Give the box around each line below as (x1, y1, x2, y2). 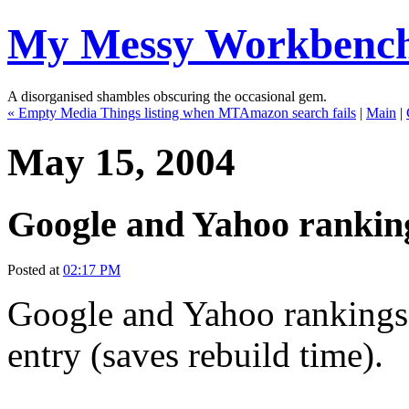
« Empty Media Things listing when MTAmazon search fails (7, 104, 356, 121)
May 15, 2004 (7, 140, 236, 184)
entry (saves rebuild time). (7, 335, 383, 375)
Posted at (7, 262, 63, 278)
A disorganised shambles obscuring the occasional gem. (7, 88, 327, 104)
